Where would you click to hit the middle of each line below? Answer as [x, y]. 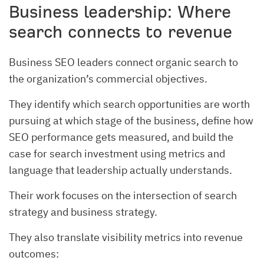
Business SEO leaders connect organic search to [123, 62]
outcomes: [34, 254]
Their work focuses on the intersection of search [123, 196]
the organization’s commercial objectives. [108, 79]
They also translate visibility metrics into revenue [126, 237]
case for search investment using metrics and [117, 154]
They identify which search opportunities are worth [129, 104]
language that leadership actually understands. [121, 170]
